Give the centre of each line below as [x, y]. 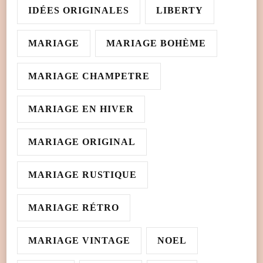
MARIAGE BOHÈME [156, 43]
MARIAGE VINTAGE [79, 241]
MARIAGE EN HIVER [81, 109]
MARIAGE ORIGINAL [82, 142]
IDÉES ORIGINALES [79, 11]
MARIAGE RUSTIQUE [82, 175]
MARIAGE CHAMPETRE [89, 76]
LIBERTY [180, 11]
